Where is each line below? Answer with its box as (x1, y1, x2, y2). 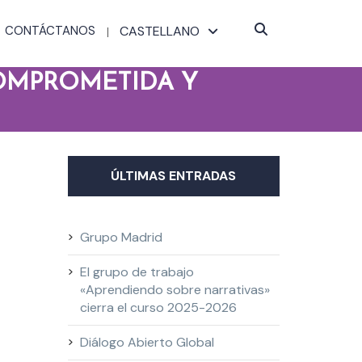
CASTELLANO (120, 23, 200, 40)
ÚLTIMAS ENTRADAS (111, 167, 237, 184)
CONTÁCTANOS (5, 23, 95, 39)
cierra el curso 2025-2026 (79, 299, 237, 316)
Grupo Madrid (79, 229, 162, 246)
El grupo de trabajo (79, 263, 194, 280)
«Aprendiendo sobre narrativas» (79, 281, 270, 298)
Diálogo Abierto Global (79, 334, 214, 351)
